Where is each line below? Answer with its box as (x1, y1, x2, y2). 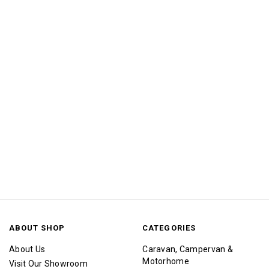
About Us (9, 244, 46, 254)
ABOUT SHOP (9, 223, 65, 232)
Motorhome (142, 256, 189, 266)
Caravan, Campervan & (142, 244, 233, 254)
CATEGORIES (142, 223, 196, 232)
